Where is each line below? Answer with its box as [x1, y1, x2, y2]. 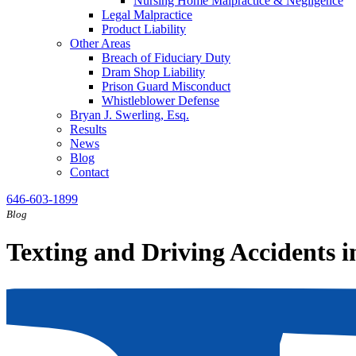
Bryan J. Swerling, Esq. [70, 108, 189, 122]
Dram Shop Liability [102, 65, 205, 79]
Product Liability [102, 22, 186, 36]
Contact [70, 165, 109, 179]
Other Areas [70, 37, 130, 50]
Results [70, 122, 106, 136]
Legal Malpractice [102, 8, 192, 21]
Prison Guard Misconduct [102, 79, 230, 93]
